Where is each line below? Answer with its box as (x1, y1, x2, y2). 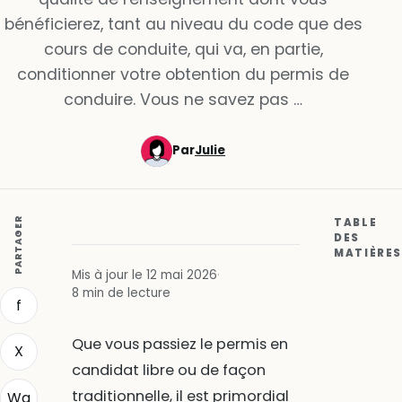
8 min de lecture (71, 284, 170, 301)
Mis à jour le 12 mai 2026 (71, 266, 217, 284)
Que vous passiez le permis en (71, 333, 288, 354)
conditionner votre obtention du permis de (17, 63, 349, 85)
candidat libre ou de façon (71, 359, 266, 380)
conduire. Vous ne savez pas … (64, 88, 302, 110)
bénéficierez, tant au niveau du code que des (4, 13, 363, 35)
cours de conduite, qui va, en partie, (43, 38, 323, 60)
